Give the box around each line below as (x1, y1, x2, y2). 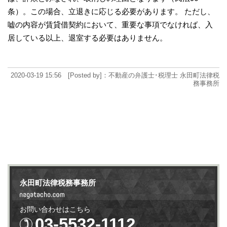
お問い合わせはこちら (20, 205, 91, 213)
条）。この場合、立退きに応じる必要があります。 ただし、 (8, 7, 215, 16)
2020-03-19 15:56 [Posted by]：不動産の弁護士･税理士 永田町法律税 (11, 71, 219, 79)
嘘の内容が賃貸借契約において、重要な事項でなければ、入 (8, 20, 213, 29)
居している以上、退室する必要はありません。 (8, 33, 167, 42)
